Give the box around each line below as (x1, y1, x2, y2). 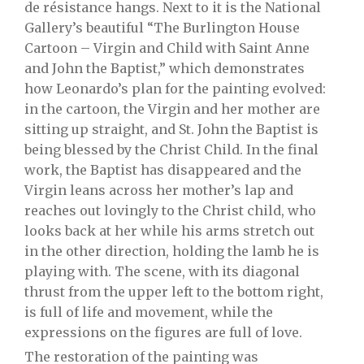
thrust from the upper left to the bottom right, (24, 284, 323, 300)
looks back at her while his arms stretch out (24, 223, 314, 239)
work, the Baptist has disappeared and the (24, 162, 301, 178)
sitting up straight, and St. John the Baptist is (24, 121, 318, 137)
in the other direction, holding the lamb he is (24, 243, 319, 259)
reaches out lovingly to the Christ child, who (24, 202, 316, 219)
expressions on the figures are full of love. (24, 324, 302, 340)
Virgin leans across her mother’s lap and (24, 182, 293, 198)
